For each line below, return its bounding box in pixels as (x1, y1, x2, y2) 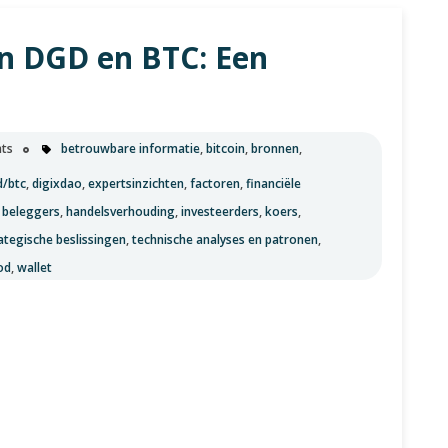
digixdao (32, 175, 82, 192)
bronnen (251, 140, 299, 158)
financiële (246, 175, 301, 192)
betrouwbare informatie (61, 140, 200, 158)
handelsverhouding (66, 203, 175, 220)
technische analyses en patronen (132, 231, 318, 248)
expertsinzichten (88, 175, 184, 192)
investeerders (181, 203, 259, 220)
